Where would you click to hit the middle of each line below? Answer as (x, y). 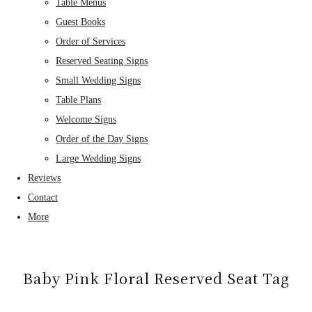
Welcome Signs (86, 119)
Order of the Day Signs (102, 139)
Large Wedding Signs (98, 158)
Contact (43, 197)
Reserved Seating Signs (102, 61)
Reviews (44, 178)
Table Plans (78, 100)
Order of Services (91, 41)
